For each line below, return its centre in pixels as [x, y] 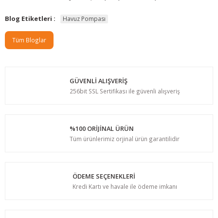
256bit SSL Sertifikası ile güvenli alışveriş [125, 91]
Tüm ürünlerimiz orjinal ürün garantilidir [125, 138]
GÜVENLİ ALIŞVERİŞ [98, 81]
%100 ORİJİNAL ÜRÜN [102, 128]
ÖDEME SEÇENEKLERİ [104, 176]
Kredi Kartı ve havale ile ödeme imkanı [125, 186]
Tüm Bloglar [29, 40]
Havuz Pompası [84, 18]
